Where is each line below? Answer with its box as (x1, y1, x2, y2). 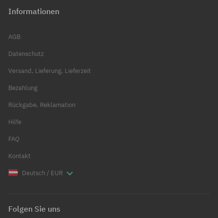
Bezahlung (8, 84, 37, 92)
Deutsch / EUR (20, 169, 64, 178)
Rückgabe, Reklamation (8, 101, 75, 109)
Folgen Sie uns (8, 204, 60, 214)
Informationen (8, 6, 59, 17)
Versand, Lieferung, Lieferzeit (8, 67, 91, 75)
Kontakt (8, 152, 31, 161)
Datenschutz (8, 50, 44, 58)
